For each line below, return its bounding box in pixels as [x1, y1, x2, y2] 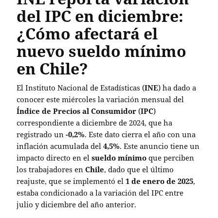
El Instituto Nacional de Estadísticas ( [17, 83, 145, 93]
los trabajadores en [17, 164, 86, 175]
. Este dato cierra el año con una [85, 129, 196, 140]
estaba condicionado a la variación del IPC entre [17, 188, 184, 198]
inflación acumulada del [17, 141, 104, 151]
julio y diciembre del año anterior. [17, 200, 137, 210]
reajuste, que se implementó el [17, 176, 126, 186]
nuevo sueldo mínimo [17, 40, 187, 62]
